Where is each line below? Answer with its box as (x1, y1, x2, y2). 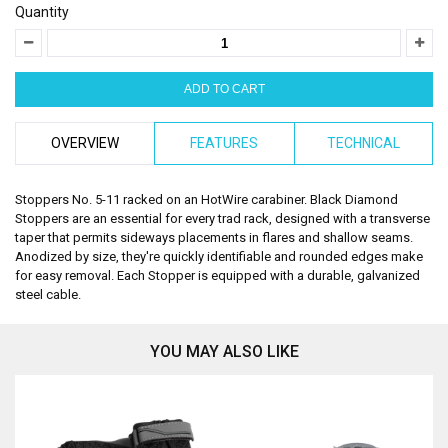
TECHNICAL (326, 135, 400, 151)
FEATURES (190, 135, 259, 151)
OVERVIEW (51, 135, 120, 151)
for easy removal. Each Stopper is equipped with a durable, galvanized (15, 268, 420, 283)
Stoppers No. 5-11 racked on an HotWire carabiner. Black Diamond (15, 192, 398, 207)
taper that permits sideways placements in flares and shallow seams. (15, 230, 413, 245)
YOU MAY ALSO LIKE (149, 342, 299, 361)
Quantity (15, 4, 69, 20)
